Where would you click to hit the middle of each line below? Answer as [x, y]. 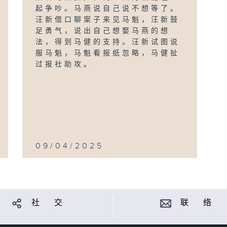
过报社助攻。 [65, 64]
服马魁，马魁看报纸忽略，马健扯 [108, 53]
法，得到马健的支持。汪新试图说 [108, 42]
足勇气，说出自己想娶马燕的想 [103, 31]
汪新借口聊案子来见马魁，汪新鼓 [108, 20]
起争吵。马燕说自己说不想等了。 [108, 9]
